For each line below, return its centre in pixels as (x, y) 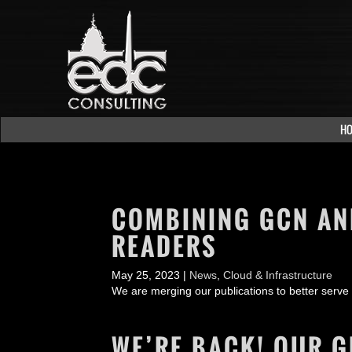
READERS (165, 246)
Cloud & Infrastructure (278, 275)
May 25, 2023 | (150, 275)
